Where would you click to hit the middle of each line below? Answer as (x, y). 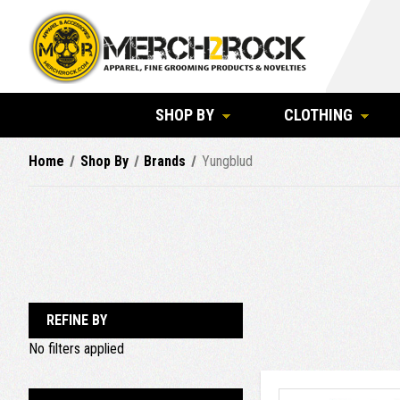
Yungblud (227, 161)
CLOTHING (318, 115)
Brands (165, 161)
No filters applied (76, 349)
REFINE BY (77, 320)
